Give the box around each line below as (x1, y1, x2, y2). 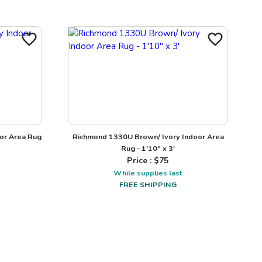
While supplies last (113, 167, 182, 178)
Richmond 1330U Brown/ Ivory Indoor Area (72, 131, 224, 142)
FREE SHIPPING (119, 179, 177, 189)
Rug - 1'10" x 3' (121, 143, 175, 153)
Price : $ (127, 154, 160, 166)
